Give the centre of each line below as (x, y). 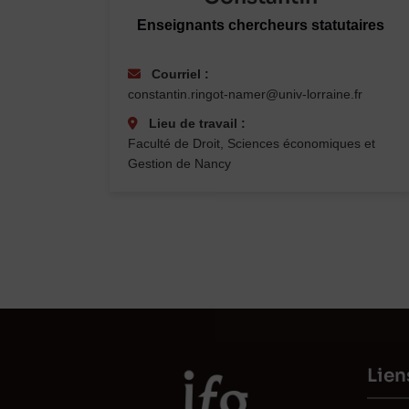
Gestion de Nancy (179, 164)
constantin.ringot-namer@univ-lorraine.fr (245, 94)
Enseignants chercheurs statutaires (261, 26)
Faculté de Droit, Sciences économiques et (252, 144)
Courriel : (178, 74)
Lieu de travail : (195, 124)
